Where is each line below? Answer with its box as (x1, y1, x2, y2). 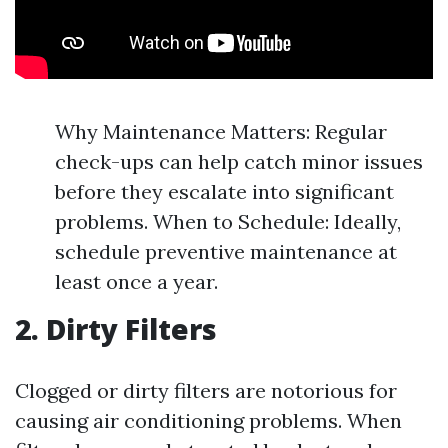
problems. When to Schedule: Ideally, (55, 209, 401, 234)
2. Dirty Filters (15, 310, 217, 348)
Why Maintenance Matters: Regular (55, 119, 387, 144)
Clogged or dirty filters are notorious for (15, 378, 397, 403)
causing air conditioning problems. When (15, 408, 402, 433)
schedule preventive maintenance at (55, 239, 397, 264)
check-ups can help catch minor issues (55, 149, 423, 174)
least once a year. (55, 269, 218, 294)
